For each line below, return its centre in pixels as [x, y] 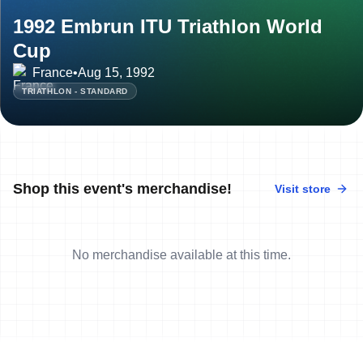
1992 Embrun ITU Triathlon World [168, 26]
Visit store [303, 188]
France [53, 72]
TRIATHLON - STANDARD [75, 91]
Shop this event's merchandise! [122, 188]
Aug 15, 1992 [116, 72]
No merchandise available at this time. [181, 254]
